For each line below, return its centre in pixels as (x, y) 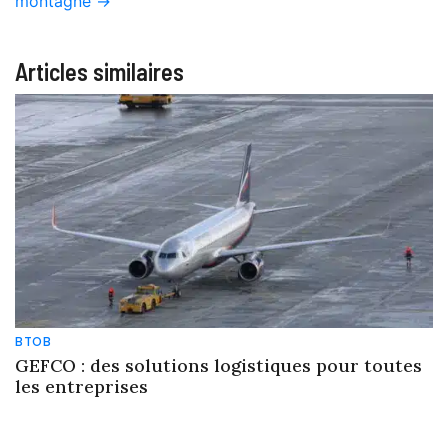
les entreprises (81, 386)
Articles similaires (99, 71)
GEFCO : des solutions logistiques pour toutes (218, 365)
